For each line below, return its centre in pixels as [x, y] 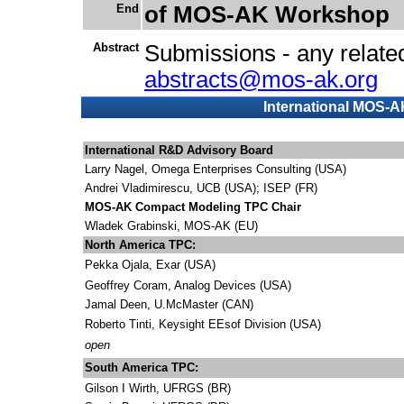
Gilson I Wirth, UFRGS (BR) [158, 388]
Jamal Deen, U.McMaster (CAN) [169, 304]
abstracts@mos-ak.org [261, 79]
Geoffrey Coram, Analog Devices [170, 285]
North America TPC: [140, 245]
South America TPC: [142, 367]
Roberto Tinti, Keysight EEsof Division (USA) [203, 324]
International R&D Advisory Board [179, 150]
